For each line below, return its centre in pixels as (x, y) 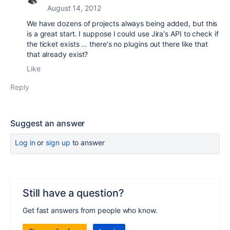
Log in (25, 142)
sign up (58, 142)
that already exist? (57, 54)
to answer (87, 142)
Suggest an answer (48, 123)
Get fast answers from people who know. (90, 210)
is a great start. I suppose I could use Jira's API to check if (123, 34)
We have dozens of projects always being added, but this (122, 23)
